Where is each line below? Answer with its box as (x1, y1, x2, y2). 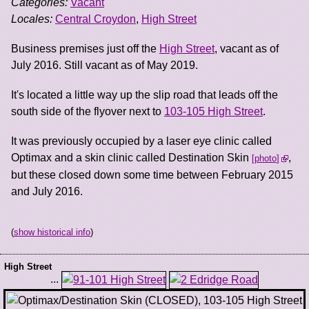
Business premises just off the (11, 42, 159, 54)
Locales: (11, 12, 52, 25)
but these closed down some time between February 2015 (11, 169, 293, 181)
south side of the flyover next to (11, 105, 164, 117)
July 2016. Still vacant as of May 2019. (11, 59, 198, 71)
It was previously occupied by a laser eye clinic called (11, 135, 272, 148)
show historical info (14, 226, 90, 237)
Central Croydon (55, 12, 136, 25)
